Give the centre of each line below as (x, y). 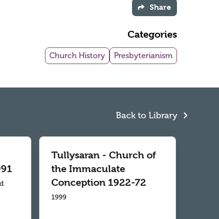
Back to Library (148, 116)
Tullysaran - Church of (104, 155)
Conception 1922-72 (99, 183)
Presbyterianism (143, 56)
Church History (77, 56)
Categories (152, 35)
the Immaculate (88, 169)
